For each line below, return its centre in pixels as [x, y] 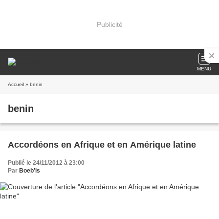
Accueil [16, 84]
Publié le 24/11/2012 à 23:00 [46, 163]
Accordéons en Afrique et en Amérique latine [102, 145]
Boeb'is [30, 171]
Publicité [109, 24]
